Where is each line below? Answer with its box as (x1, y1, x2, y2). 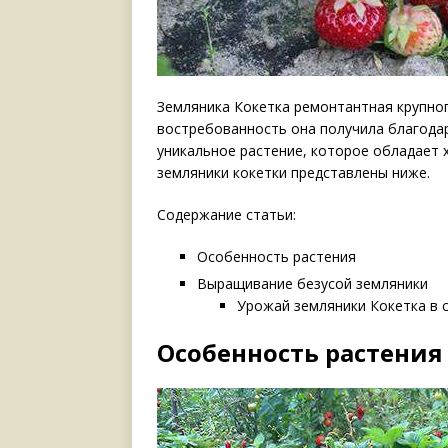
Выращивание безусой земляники (197, 274, 428, 294)
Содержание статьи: (157, 205, 296, 225)
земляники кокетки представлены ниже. (157, 163, 430, 183)
